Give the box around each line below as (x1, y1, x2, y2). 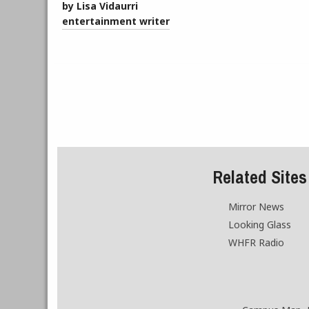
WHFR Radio (228, 236, 285, 250)
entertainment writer (62, 14, 170, 28)
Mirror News (228, 199, 285, 213)
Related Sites (212, 161, 307, 195)
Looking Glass (228, 218, 292, 232)
